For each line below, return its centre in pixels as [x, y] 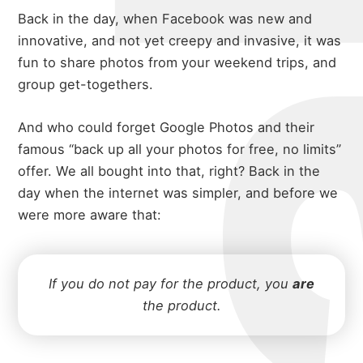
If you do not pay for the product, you [171, 283]
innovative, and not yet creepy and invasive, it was [180, 40]
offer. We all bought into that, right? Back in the [169, 171]
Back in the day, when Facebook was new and [165, 18]
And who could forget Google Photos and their [167, 127]
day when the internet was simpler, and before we [178, 192]
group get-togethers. [86, 84]
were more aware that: [90, 214]
